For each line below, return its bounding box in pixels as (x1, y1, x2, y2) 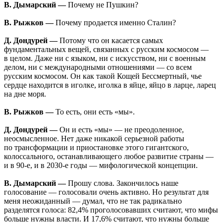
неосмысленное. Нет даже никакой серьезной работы (4, 134, 184, 143)
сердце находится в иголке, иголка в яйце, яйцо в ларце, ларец (4, 81, 216, 90)
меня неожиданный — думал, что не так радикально (4, 197, 182, 206)
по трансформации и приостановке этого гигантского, (4, 143, 189, 152)
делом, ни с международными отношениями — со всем (4, 63, 192, 72)
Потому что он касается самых (57, 36, 163, 45)
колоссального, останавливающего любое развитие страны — (4, 152, 214, 161)
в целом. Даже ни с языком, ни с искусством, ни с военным (4, 54, 206, 63)
